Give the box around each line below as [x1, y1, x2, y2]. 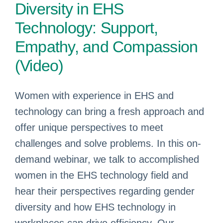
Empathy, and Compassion [15, 38, 198, 56]
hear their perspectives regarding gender [15, 186, 195, 197]
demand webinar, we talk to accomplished [15, 154, 199, 165]
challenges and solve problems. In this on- [15, 138, 201, 149]
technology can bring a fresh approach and [15, 106, 204, 117]
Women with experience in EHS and [15, 90, 174, 101]
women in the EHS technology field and [15, 170, 188, 181]
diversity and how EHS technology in [15, 202, 176, 213]
